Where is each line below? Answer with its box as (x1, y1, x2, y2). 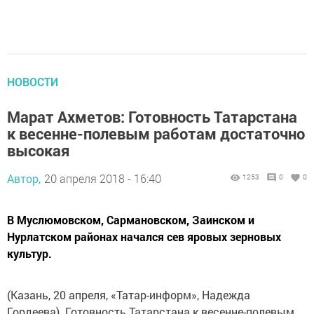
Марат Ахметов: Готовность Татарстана (7, 107, 297, 127)
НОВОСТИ (7, 74, 58, 89)
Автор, (7, 171, 41, 186)
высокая (7, 140, 69, 161)
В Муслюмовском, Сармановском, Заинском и (7, 212, 254, 227)
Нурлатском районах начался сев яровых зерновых (7, 229, 281, 244)
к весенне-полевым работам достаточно (7, 123, 305, 144)
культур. (7, 246, 52, 261)
